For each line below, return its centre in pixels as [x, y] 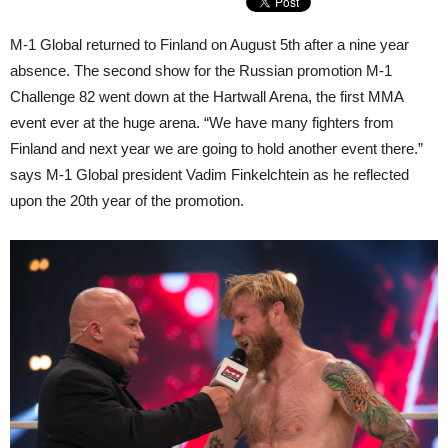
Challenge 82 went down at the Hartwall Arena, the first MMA [206, 96]
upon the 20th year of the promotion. [127, 200]
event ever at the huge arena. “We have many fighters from [202, 122]
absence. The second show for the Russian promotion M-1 [201, 70]
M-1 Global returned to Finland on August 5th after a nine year [209, 44]
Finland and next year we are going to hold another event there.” [216, 148]
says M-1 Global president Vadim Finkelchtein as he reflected [209, 174]
